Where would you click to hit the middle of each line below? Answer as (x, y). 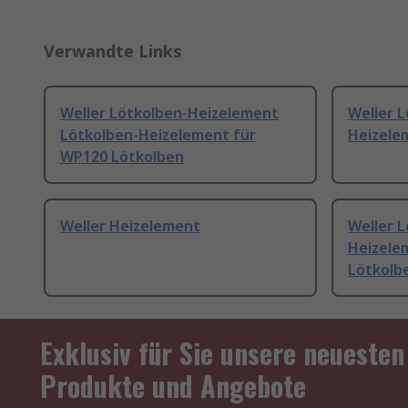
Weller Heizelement (130, 226)
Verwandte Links (113, 51)
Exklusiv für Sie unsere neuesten (222, 353)
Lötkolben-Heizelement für (158, 135)
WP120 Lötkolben (122, 157)
